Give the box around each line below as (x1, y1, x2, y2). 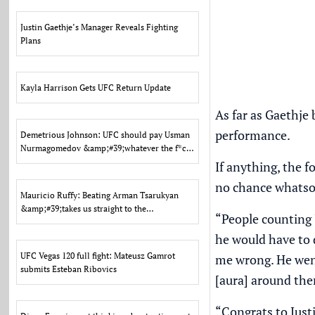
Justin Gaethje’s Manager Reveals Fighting (20, 22, 179, 32)
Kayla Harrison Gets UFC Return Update (20, 82, 172, 93)
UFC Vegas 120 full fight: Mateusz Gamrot (20, 250, 176, 261)
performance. (214, 127, 290, 143)
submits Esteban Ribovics (20, 264, 117, 274)
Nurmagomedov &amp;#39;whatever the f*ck (20, 143, 191, 153)
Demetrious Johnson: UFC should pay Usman (20, 129, 191, 140)
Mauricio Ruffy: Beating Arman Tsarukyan (20, 190, 179, 200)
